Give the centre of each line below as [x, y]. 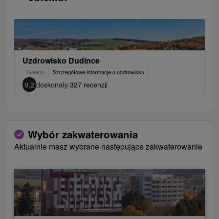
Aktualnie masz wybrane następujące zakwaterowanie [108, 147]
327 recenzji [89, 85]
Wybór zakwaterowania [83, 134]
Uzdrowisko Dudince [61, 61]
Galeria [35, 72]
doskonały [52, 85]
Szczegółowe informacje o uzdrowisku [99, 72]
